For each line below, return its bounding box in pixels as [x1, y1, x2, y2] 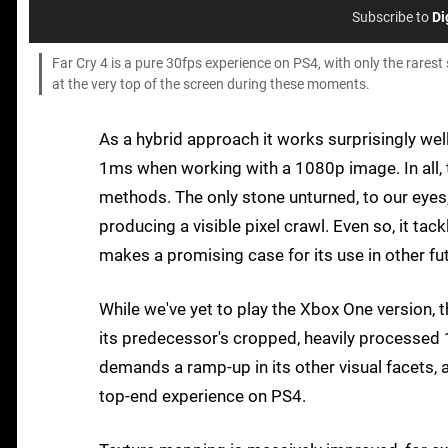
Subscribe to [352, 9, 432, 27]
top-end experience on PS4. [99, 386, 306, 407]
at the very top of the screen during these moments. [52, 76, 370, 94]
